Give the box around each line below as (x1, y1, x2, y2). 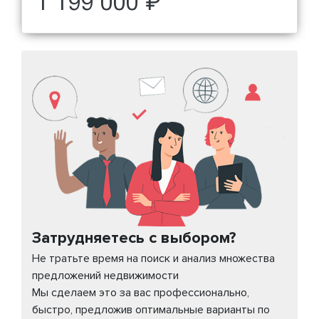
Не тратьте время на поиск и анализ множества (32, 251, 275, 266)
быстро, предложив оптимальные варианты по (32, 302, 270, 317)
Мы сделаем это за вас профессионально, (32, 285, 249, 300)
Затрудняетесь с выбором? (32, 227, 236, 248)
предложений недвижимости (32, 268, 179, 283)
